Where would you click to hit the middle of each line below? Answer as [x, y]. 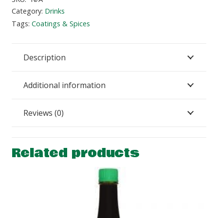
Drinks [55, 11]
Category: [28, 11]
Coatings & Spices [61, 23]
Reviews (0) [44, 113]
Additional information [64, 85]
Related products [76, 154]
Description [45, 58]
